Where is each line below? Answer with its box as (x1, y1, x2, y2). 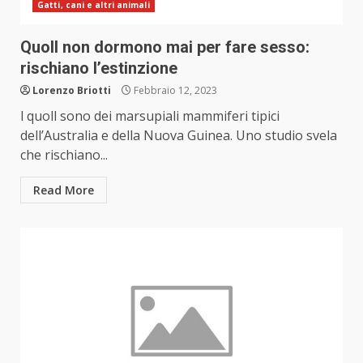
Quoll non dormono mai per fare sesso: (20, 37, 310, 58)
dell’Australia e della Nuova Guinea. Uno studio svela (20, 126, 337, 145)
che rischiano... (20, 146, 108, 164)
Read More (33, 182, 94, 199)
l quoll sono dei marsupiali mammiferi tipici (20, 107, 280, 126)
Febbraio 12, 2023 (131, 83, 217, 98)
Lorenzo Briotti (32, 83, 111, 98)
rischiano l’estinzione (20, 58, 177, 79)
